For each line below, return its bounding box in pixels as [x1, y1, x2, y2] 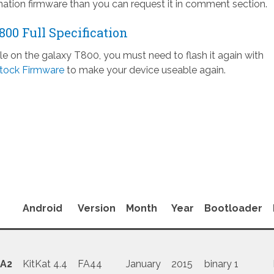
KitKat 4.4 [22, 258, 67, 270]
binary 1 [204, 258, 239, 270]
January [125, 258, 161, 270]
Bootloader [204, 202, 262, 215]
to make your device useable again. [64, 64, 226, 76]
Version [77, 202, 116, 215]
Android [22, 202, 62, 215]
